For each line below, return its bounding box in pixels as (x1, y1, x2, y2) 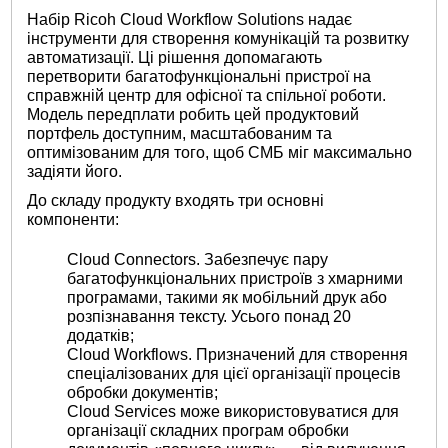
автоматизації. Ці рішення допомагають (27, 49, 323, 67)
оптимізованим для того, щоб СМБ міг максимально (27, 144, 413, 162)
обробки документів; (67, 383, 219, 401)
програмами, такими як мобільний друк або (67, 288, 388, 306)
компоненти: (27, 211, 120, 229)
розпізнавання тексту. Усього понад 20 (67, 307, 352, 325)
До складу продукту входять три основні (27, 192, 325, 210)
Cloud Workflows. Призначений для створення (67, 345, 409, 363)
